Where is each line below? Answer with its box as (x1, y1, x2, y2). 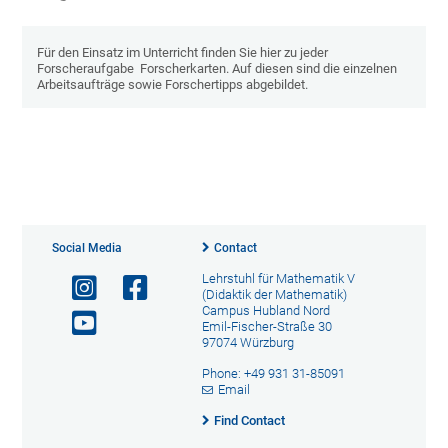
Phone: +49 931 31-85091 (201, 365, 345, 381)
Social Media (52, 240, 123, 255)
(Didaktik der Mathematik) (201, 286, 347, 302)
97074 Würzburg (201, 334, 294, 350)
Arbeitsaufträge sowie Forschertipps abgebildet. (37, 76, 309, 92)
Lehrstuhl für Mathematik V (201, 270, 355, 286)
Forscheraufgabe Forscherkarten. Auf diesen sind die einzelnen (37, 60, 398, 76)
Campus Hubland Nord (201, 302, 330, 318)
